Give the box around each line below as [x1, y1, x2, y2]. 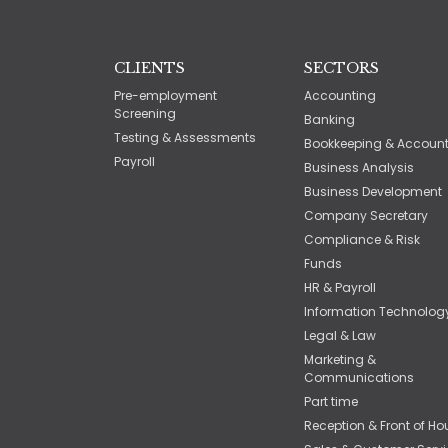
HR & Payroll [304, 279, 376, 296]
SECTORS [304, 59, 379, 77]
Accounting [304, 87, 376, 104]
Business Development [304, 183, 442, 200]
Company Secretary [304, 207, 428, 224]
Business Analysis [304, 159, 414, 176]
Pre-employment [114, 87, 217, 104]
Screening [114, 105, 176, 122]
